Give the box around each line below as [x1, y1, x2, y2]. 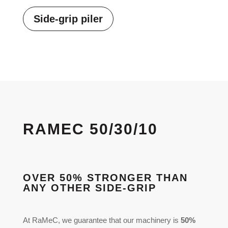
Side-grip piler [33, 13, 103, 24]
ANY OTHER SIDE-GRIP [22, 182, 156, 193]
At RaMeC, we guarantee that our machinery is [22, 215, 181, 224]
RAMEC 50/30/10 [22, 120, 158, 137]
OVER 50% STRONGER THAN [22, 172, 188, 183]
